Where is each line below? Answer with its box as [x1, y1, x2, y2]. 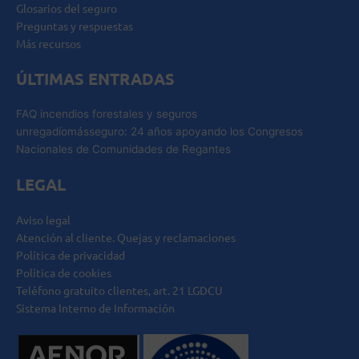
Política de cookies [16, 265, 111, 280]
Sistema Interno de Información [16, 301, 175, 315]
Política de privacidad [16, 248, 125, 262]
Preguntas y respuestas [16, 18, 133, 33]
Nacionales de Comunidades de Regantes [16, 143, 231, 155]
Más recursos [16, 36, 81, 50]
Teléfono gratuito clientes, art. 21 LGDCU [16, 283, 223, 297]
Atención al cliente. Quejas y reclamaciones [16, 230, 236, 244]
